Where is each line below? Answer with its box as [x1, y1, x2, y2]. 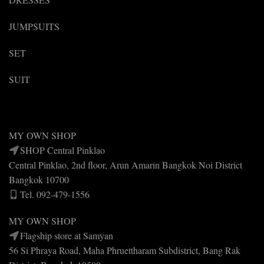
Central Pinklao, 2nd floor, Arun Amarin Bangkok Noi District [9, 158, 242, 171]
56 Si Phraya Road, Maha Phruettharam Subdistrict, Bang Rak [9, 243, 240, 256]
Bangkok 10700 [9, 173, 69, 186]
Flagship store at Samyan [20, 229, 113, 242]
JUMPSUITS [9, 19, 60, 32]
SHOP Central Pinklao [20, 143, 105, 156]
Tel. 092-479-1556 [20, 187, 90, 200]
